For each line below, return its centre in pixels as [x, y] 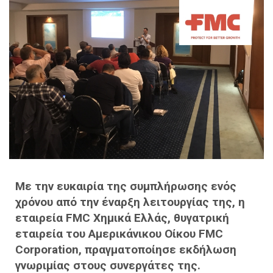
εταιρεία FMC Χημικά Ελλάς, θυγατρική [122, 218]
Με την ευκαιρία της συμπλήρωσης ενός [126, 186]
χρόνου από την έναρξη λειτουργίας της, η [130, 202]
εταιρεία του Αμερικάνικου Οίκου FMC [119, 233]
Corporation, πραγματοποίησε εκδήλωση [126, 249]
